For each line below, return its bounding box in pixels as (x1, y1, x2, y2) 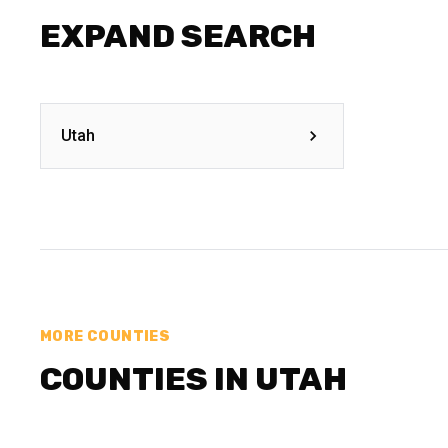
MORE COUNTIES (40, 328, 171, 345)
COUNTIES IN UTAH (40, 360, 347, 398)
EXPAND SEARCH (40, 17, 316, 55)
